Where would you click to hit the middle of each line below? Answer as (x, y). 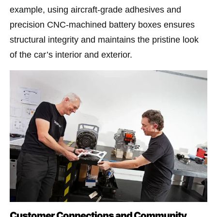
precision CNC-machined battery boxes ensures (102, 25)
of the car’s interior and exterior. (71, 55)
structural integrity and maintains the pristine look (104, 40)
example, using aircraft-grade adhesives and (95, 10)
